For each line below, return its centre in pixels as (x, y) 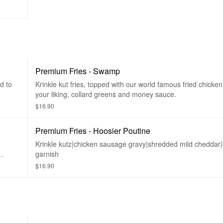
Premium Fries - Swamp (78, 71)
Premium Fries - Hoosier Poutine (93, 131)
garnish (47, 154)
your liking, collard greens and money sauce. (106, 94)
